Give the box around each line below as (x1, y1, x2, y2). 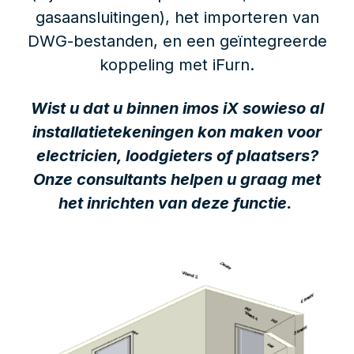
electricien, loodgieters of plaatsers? (36, 146, 318, 166)
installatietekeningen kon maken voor (32, 122, 322, 142)
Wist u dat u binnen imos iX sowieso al (30, 99, 324, 119)
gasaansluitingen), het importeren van (35, 8, 319, 28)
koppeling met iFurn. (100, 55, 254, 75)
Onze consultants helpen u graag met (33, 170, 321, 190)
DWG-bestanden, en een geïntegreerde (27, 32, 327, 51)
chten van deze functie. (110, 194, 296, 213)
